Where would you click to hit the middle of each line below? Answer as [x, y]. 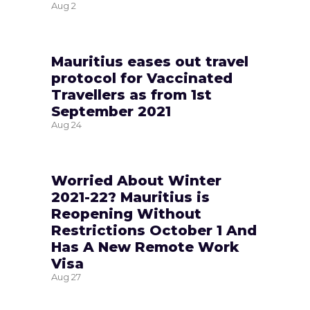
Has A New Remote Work [145, 247]
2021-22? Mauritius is [130, 197]
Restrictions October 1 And [154, 230]
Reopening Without [126, 213]
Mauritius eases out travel [150, 61]
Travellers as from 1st [131, 94]
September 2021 [111, 111]
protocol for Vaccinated [142, 78]
